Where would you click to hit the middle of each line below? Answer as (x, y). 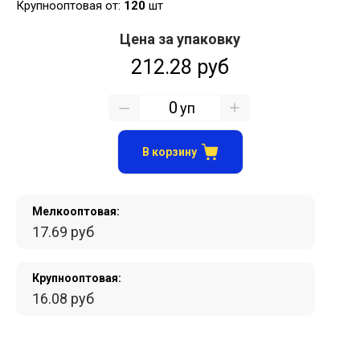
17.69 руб (63, 232)
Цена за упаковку (180, 39)
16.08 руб (63, 299)
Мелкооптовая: (76, 212)
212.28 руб (180, 67)
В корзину (169, 152)
